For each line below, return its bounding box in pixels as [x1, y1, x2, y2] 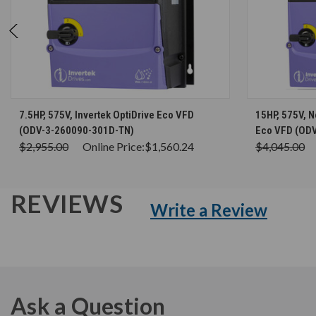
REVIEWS [11, 188, 128, 218]
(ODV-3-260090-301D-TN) [19, 123, 134, 137]
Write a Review [150, 199, 267, 220]
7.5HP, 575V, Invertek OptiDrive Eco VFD [19, 108, 194, 121]
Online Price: [83, 139, 145, 153]
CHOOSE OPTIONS [92, 103, 162, 114]
